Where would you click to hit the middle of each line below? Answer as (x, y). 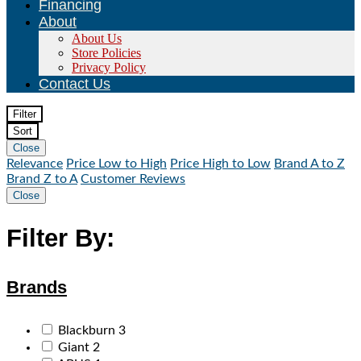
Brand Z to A (42, 178)
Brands (37, 287)
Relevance (35, 163)
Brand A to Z (309, 163)
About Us (97, 38)
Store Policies (106, 52)
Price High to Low (220, 163)
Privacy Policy (109, 67)
